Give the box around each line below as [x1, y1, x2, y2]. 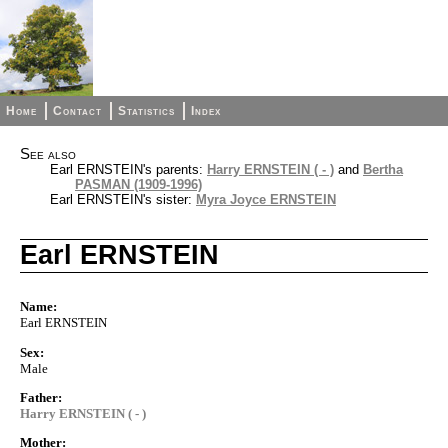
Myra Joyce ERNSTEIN [196, 192, 336, 207]
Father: [20, 389, 62, 405]
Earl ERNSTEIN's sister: [50, 192, 196, 207]
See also [20, 146, 76, 162]
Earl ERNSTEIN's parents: [50, 162, 207, 177]
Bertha [363, 162, 403, 177]
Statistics [118, 104, 176, 118]
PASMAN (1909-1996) [75, 177, 202, 192]
